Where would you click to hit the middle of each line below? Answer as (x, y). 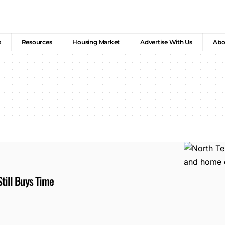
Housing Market (96, 42)
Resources (37, 42)
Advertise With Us (166, 42)
